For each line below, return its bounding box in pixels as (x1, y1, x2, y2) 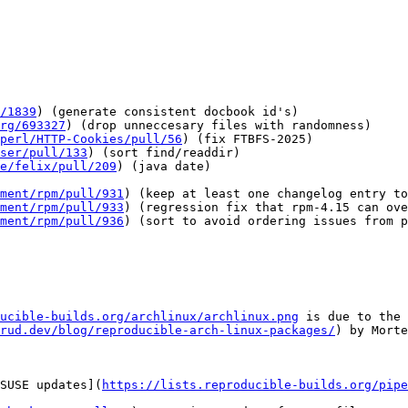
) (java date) (117, 159, 211, 174)
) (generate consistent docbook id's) (36, 105, 299, 119)
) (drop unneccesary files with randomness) (66, 118, 372, 133)
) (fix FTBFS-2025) (182, 132, 313, 147)
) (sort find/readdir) (87, 146, 240, 160)
